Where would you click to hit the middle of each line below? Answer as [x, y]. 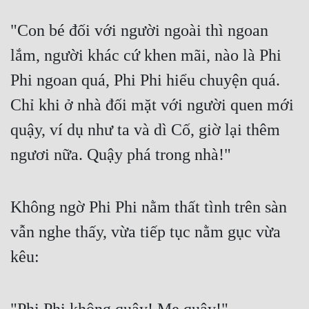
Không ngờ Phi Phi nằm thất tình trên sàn [149, 207]
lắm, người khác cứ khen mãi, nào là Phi [146, 56]
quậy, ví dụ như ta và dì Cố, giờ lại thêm [145, 130]
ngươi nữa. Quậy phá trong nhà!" [121, 155]
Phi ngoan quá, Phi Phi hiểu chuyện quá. [145, 80]
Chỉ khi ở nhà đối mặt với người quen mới [152, 105]
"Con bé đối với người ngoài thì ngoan [139, 31]
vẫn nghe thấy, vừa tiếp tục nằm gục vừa [146, 232]
